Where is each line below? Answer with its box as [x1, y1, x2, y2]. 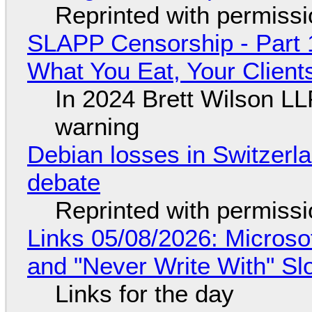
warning [54, 112, 139, 140]
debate [26, 168, 100, 196]
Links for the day [54, 279, 234, 307]
